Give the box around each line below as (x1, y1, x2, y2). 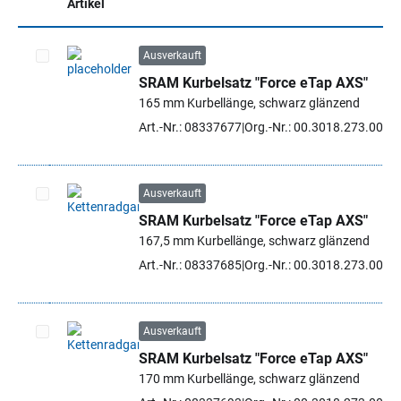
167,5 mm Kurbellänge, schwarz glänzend (139, 234, 370, 248)
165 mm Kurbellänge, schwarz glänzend (139, 96, 360, 110)
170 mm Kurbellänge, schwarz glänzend (139, 371, 360, 386)
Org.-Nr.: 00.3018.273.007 (244, 258, 390, 272)
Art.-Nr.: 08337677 (139, 120, 242, 134)
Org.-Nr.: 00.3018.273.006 (244, 120, 390, 134)
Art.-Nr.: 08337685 (139, 258, 242, 272)
